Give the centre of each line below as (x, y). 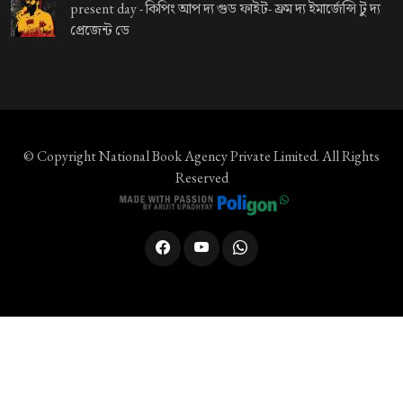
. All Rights (348, 157)
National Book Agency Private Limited (208, 157)
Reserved (201, 178)
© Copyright (61, 157)
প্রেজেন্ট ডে (100, 31)
